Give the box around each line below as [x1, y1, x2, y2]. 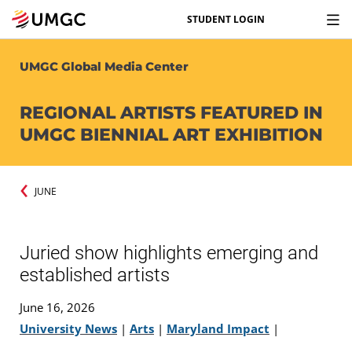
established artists [20, 263, 170, 286]
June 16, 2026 [20, 299, 95, 315]
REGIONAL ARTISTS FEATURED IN [20, 102, 323, 123]
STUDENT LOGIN [187, 12, 265, 26]
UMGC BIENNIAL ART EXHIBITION [20, 124, 323, 145]
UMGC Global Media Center [20, 59, 189, 74]
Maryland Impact [167, 320, 269, 336]
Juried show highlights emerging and [20, 241, 318, 264]
